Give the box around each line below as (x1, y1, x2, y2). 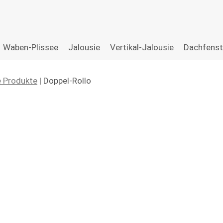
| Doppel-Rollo (37, 76, 91, 86)
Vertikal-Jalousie (110, 42, 174, 52)
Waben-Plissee (3, 42, 58, 52)
